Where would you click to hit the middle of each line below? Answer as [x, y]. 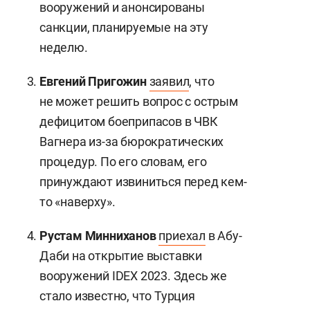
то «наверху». [77, 202]
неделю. [64, 47]
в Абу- [224, 236]
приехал [182, 236]
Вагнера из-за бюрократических [132, 142]
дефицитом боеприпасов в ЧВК [129, 121]
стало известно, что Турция [117, 296]
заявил [169, 81]
